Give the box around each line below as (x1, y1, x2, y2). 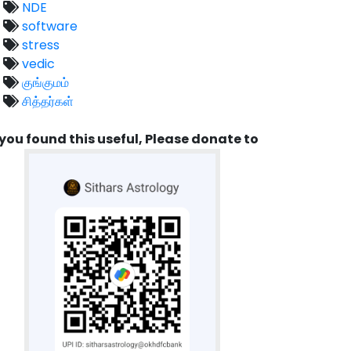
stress (19, 35, 60, 54)
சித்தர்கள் (19, 92, 74, 110)
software (19, 16, 78, 35)
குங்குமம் (19, 73, 69, 92)
